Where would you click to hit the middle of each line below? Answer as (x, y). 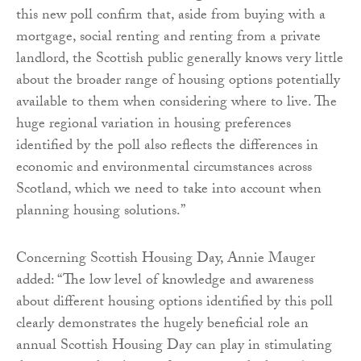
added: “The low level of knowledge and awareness (165, 282)
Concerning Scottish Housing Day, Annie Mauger (166, 260)
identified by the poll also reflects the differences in (167, 147)
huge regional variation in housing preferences (154, 126)
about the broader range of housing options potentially (178, 82)
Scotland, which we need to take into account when (169, 191)
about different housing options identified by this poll (174, 304)
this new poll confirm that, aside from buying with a (171, 17)
